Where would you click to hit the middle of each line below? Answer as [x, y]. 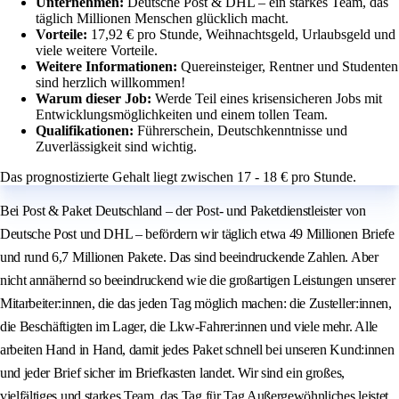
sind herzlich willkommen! [110, 83]
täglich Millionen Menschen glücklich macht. [162, 19]
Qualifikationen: [86, 131]
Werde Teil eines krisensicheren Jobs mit [269, 99]
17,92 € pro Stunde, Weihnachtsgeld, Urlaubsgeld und [243, 35]
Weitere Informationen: [108, 67]
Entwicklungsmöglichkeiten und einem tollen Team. [182, 115]
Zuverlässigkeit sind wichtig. [116, 147]
